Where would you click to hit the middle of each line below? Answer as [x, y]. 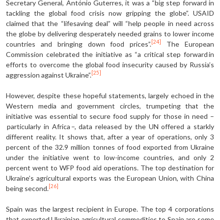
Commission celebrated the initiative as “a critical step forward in [110, 54]
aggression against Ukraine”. [49, 75]
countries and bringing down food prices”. [79, 44]
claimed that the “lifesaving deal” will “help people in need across [110, 23]
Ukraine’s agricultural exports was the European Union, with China [110, 178]
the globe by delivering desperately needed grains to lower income [110, 33]
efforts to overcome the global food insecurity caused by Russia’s [110, 64]
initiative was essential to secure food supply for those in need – [110, 116]
